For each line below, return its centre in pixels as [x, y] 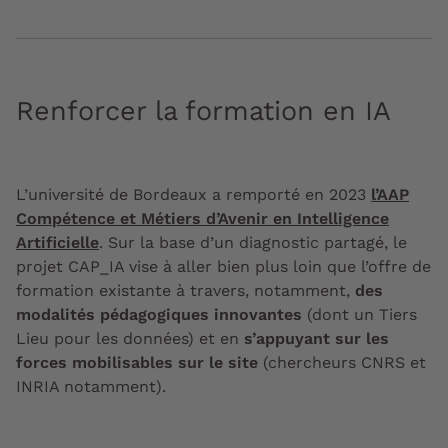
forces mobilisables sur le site [137, 363]
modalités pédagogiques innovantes [159, 315]
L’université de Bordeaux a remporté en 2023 [193, 195]
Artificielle [57, 243]
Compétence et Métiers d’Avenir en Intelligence [202, 219]
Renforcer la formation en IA [203, 111]
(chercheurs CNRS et [342, 363]
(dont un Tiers [359, 315]
